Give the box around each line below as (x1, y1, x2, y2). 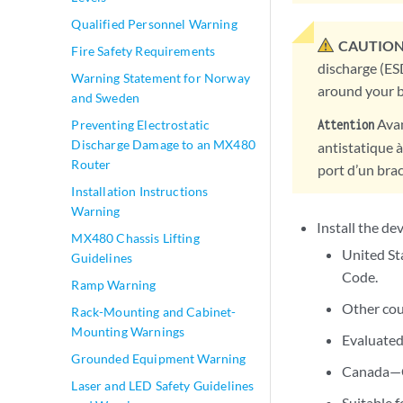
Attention (318, 116, 374, 132)
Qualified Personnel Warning (71, 16, 237, 31)
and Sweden (71, 90, 140, 105)
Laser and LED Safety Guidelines (71, 378, 255, 393)
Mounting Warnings (71, 324, 185, 339)
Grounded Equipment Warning (71, 351, 246, 366)
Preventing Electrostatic (71, 117, 210, 132)
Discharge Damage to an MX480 (71, 137, 255, 152)
